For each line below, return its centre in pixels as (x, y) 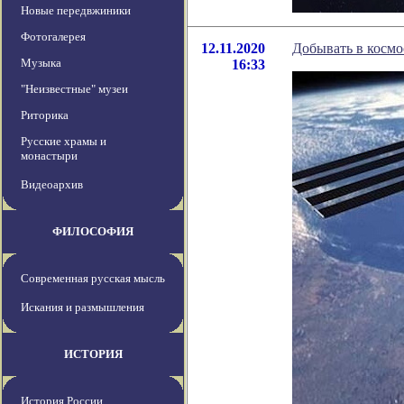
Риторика (45, 115)
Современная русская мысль (93, 279)
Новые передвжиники (76, 11)
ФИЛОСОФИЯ (93, 232)
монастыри (49, 156)
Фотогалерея (53, 37)
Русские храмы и (64, 142)
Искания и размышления (83, 308)
